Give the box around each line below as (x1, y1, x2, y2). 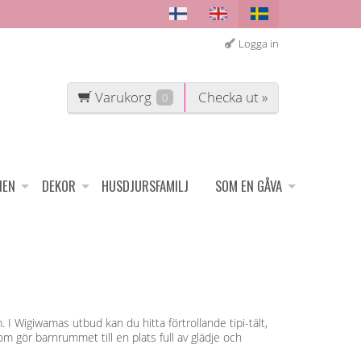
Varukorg (94, 88, 151, 107)
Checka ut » (198, 88, 268, 107)
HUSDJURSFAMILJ (102, 176, 189, 197)
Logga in (239, 37, 279, 52)
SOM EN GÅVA (215, 176, 283, 197)
